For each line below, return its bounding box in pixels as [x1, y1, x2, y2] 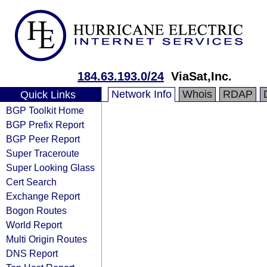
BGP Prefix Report [6, 119, 84, 130]
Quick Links [20, 89, 76, 101]
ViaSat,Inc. [171, 70, 232, 83]
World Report [6, 219, 62, 230]
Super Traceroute [6, 148, 79, 159]
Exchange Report [6, 191, 80, 201]
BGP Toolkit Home [6, 105, 84, 116]
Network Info [111, 88, 172, 100]
